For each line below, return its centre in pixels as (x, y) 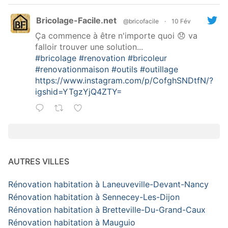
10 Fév (181, 21)
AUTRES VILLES (39, 162)
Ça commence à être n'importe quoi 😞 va (116, 36)
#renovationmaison (72, 69)
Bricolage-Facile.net (76, 21)
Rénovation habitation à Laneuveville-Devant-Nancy (108, 184)
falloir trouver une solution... (89, 47)
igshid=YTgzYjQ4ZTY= (79, 92)
